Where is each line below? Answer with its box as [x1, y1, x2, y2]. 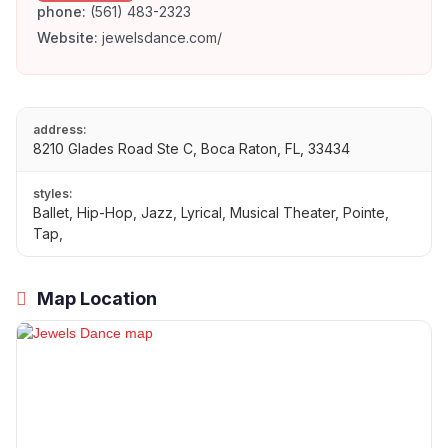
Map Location [33, 288, 157, 310]
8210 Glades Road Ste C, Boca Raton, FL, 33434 [33, 140, 350, 158]
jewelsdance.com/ [102, 29, 222, 47]
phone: [37, 3, 86, 21]
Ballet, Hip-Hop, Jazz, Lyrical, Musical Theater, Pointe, [33, 204, 389, 222]
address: [33, 122, 87, 138]
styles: [33, 186, 73, 202]
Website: [37, 29, 98, 47]
